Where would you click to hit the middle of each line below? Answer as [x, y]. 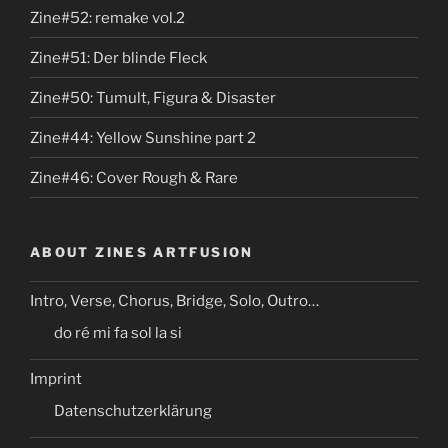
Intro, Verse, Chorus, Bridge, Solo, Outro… [174, 301]
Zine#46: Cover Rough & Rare [134, 177]
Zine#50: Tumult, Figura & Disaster [153, 97]
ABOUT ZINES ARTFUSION [142, 252]
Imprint [56, 379]
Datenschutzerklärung [133, 410]
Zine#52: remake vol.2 [107, 17]
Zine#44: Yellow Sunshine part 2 [143, 137]
